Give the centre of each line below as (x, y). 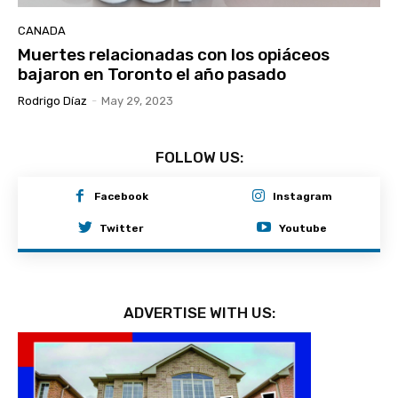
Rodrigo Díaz (52, 100)
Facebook (122, 197)
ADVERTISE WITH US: (199, 312)
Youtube (302, 228)
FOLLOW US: (199, 157)
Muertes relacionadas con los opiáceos (174, 54)
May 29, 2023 (137, 100)
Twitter (122, 228)
